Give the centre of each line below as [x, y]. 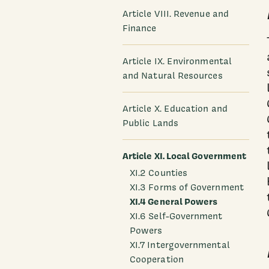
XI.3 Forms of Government [187, 187]
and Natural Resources [173, 75]
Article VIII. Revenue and [176, 14]
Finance [140, 28]
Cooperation [157, 259]
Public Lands [150, 123]
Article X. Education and [175, 108]
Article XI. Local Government [185, 156]
